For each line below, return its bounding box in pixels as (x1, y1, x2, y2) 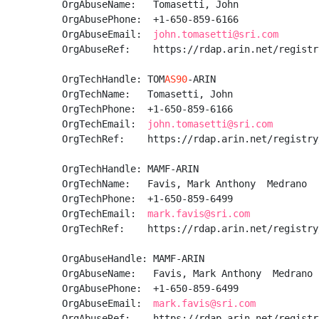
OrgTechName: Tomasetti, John (62, 88, 239, 100)
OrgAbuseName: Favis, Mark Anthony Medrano (62, 268, 313, 279)
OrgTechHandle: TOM (62, 73, 164, 85)
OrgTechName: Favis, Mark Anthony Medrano (62, 178, 307, 189)
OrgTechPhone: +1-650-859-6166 (62, 103, 239, 115)
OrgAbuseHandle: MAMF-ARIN (62, 253, 204, 264)
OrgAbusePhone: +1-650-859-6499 (62, 283, 244, 294)
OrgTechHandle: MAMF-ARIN (62, 163, 199, 174)
